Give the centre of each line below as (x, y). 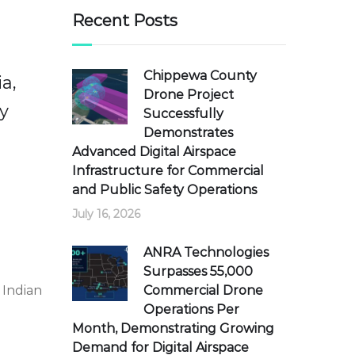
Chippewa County (200, 76)
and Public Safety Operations (164, 190)
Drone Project (189, 95)
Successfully (183, 114)
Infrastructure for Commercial (168, 171)
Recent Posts (125, 21)
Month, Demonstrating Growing (173, 328)
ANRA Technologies (206, 252)
